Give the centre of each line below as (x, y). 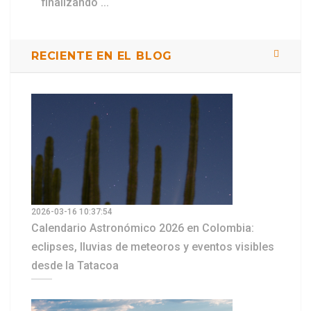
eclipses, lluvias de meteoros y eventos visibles (153, 247)
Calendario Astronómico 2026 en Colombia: (143, 228)
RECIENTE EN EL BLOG (102, 56)
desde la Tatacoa (75, 266)
